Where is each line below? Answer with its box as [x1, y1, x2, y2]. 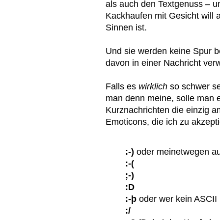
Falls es [106, 81, 138, 91]
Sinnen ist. [106, 22, 147, 32]
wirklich [138, 81, 170, 91]
